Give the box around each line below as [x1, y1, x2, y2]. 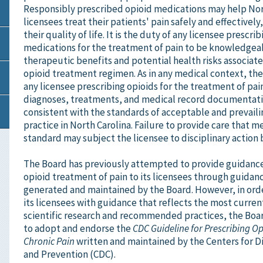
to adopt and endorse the [23, 221, 133, 235]
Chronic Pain [23, 234, 75, 248]
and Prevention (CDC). [23, 247, 116, 261]
